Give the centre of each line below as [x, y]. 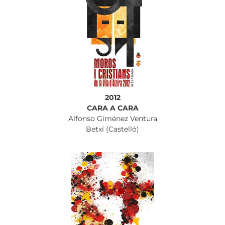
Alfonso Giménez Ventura [113, 119]
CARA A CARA [113, 108]
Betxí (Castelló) [113, 129]
